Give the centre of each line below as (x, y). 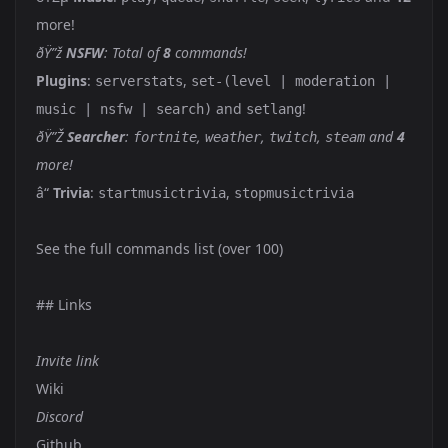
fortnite (165, 137)
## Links (64, 304)
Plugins (61, 80)
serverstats (139, 81)
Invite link (67, 360)
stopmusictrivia (294, 193)
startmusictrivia (162, 193)
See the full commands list (125, 248)
